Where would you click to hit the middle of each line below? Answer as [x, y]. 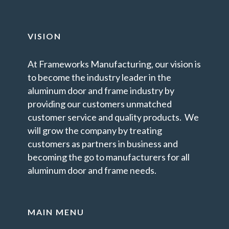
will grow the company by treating [95, 130]
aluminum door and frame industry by [101, 90]
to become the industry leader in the [99, 77]
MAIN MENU [56, 212]
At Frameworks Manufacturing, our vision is [114, 64]
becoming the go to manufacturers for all [109, 157]
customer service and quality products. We [113, 117]
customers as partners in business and [103, 144]
